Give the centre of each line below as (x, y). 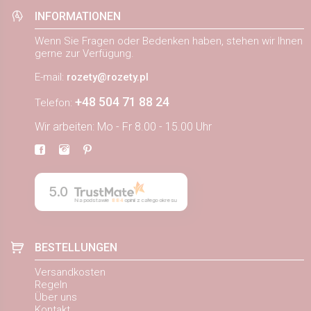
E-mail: (51, 77)
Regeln (51, 284)
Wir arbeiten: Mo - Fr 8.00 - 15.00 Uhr (123, 126)
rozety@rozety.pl (108, 77)
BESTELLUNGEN (76, 247)
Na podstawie (92, 200)
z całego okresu (157, 200)
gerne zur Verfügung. (84, 53)
